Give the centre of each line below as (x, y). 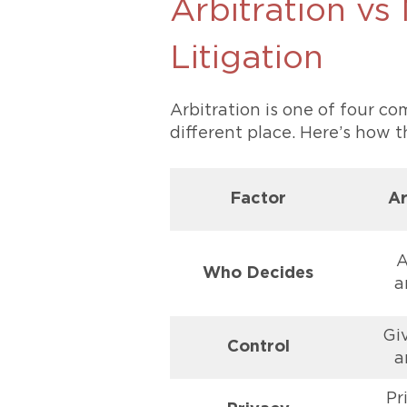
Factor (258, 199)
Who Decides (258, 273)
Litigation (247, 58)
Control (258, 347)
